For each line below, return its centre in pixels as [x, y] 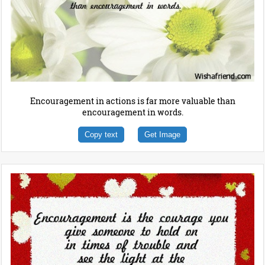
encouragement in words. [132, 112]
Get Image [162, 135]
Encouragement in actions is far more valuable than [132, 101]
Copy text [101, 135]
